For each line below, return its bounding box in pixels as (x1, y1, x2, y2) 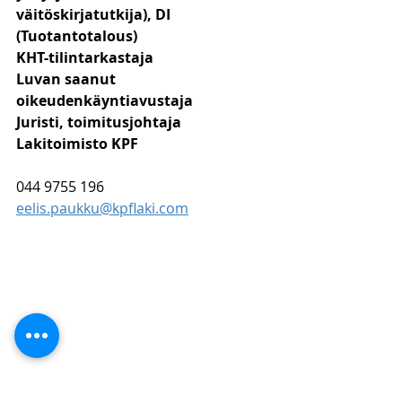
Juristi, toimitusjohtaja (16, 112, 181, 132)
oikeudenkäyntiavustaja (16, 91, 193, 110)
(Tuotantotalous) (16, 26, 137, 46)
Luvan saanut (16, 69, 119, 89)
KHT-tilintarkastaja (16, 48, 153, 67)
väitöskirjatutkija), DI (16, 4, 174, 24)
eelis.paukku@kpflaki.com (16, 198, 188, 218)
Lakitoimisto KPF (16, 134, 138, 153)
